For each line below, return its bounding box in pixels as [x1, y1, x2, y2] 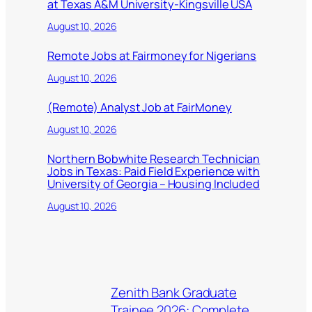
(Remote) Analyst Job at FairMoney [47, 99, 232, 115]
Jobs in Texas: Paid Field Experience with [47, 163, 260, 179]
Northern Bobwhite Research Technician [47, 150, 260, 166]
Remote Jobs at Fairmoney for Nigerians [47, 47, 257, 63]
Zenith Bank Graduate [111, 283, 237, 302]
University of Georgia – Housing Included [47, 175, 260, 192]
